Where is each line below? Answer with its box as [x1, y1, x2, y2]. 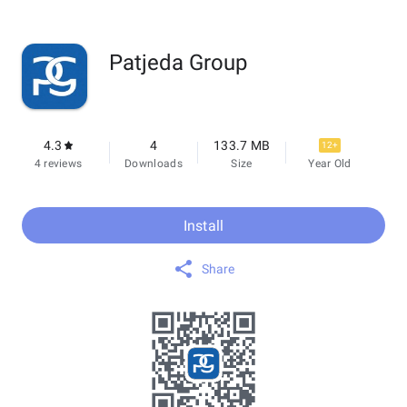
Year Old [308, 157, 352, 170]
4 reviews [34, 157, 83, 170]
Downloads [124, 157, 183, 170]
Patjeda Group [109, 50, 247, 75]
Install [183, 216, 224, 234]
